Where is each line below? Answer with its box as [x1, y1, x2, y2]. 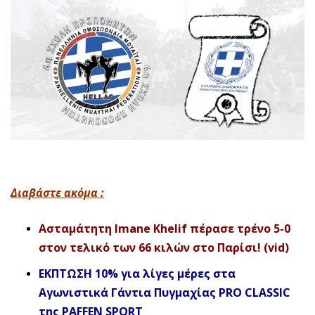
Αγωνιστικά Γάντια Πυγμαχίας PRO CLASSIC [39, 284, 290, 300]
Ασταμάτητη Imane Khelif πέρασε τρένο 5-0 [39, 220, 290, 236]
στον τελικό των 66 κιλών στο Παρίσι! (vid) [39, 239, 289, 255]
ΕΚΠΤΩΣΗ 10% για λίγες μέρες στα [39, 265, 236, 281]
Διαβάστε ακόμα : [11, 184, 104, 200]
